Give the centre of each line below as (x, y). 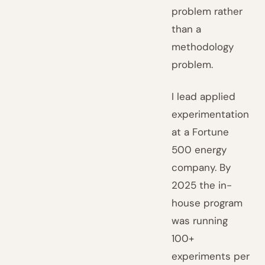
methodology (203, 47)
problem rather (207, 11)
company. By (201, 167)
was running (200, 221)
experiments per (211, 256)
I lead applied (204, 96)
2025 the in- (202, 185)
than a (187, 29)
